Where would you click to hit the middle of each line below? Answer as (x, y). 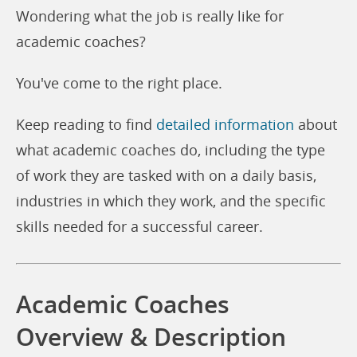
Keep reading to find (86, 124)
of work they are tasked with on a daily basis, (166, 175)
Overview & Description (151, 337)
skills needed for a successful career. (139, 226)
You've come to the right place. (119, 83)
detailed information (225, 124)
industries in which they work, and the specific (171, 201)
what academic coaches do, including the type (171, 150)
